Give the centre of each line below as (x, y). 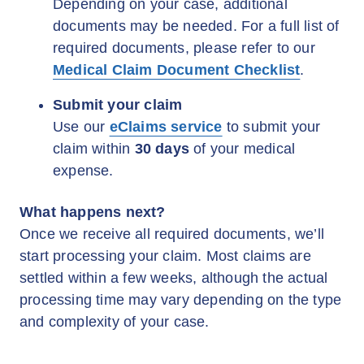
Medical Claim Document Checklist (177, 70)
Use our (81, 127)
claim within (94, 149)
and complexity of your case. (115, 322)
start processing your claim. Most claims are (165, 256)
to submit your (271, 127)
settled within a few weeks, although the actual (174, 278)
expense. (83, 171)
